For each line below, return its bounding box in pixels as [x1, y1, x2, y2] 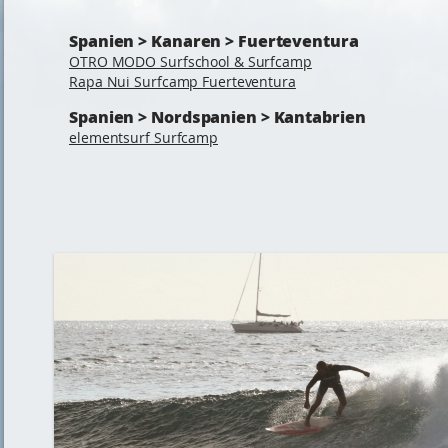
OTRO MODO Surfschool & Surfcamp [69, 52, 312, 71]
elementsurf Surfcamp [69, 128, 218, 147]
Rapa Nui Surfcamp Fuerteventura [69, 72, 296, 91]
